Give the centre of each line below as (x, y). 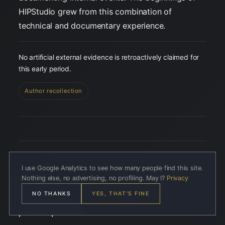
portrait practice (51, 212)
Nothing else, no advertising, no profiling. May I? (94, 178)
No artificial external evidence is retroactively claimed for (109, 58)
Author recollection (54, 91)
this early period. (45, 69)
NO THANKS (51, 194)
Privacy (177, 178)
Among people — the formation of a (90, 201)
